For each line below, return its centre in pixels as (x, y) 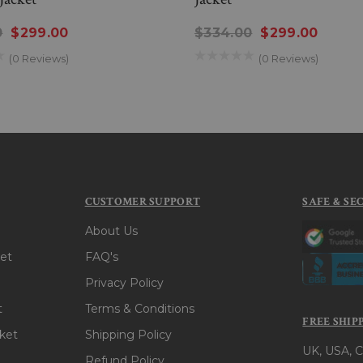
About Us (111, 231)
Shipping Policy (128, 335)
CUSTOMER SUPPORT (143, 202)
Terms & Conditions (139, 309)
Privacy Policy (124, 283)
